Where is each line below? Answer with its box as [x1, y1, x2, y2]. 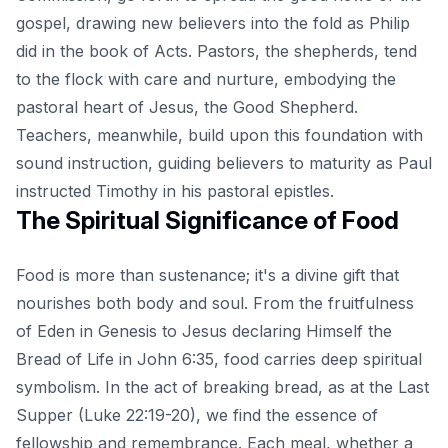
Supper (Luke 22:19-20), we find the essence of [16, 404, 378, 425]
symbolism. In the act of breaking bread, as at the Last [16, 376, 429, 397]
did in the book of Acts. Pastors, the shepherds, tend [16, 40, 417, 61]
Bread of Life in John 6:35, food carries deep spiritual [16, 348, 422, 369]
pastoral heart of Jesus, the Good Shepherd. [16, 96, 358, 117]
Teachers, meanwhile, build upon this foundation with [16, 124, 423, 145]
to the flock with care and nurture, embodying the [16, 68, 396, 89]
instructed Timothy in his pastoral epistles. [16, 180, 334, 201]
